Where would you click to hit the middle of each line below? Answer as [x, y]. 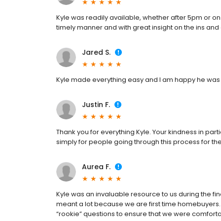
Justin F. [96, 105]
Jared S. [96, 52]
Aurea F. [96, 167]
